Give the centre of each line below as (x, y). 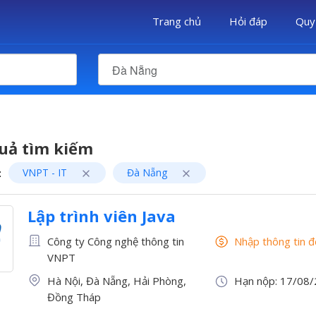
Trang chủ (177, 21)
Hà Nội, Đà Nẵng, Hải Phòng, (117, 281)
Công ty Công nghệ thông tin (116, 241)
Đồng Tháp (74, 297)
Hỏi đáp (248, 21)
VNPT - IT (46, 172)
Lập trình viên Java (102, 216)
